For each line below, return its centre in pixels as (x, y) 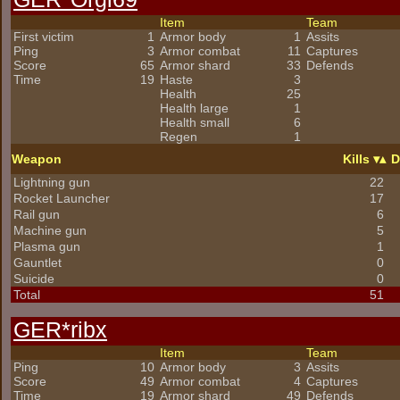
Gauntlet (37, 262)
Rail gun (37, 214)
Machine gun (50, 230)
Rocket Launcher (62, 198)
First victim (44, 37)
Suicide (34, 279)
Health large (194, 108)
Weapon (37, 159)
